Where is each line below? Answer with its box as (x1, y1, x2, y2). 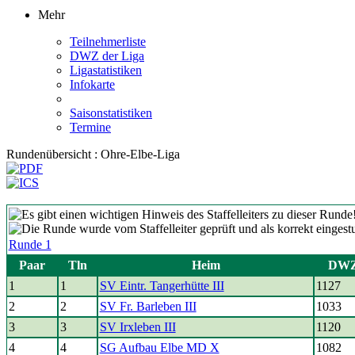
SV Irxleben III (99, 320, 176, 334)
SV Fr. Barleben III (99, 300, 197, 313)
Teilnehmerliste (70, 35, 146, 48)
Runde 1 (8, 238, 52, 251)
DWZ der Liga (70, 49, 144, 63)
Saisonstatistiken (70, 106, 152, 120)
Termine (70, 120, 111, 134)
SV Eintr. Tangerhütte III (99, 279, 224, 292)
